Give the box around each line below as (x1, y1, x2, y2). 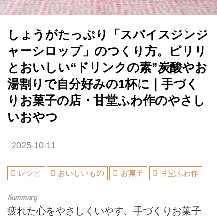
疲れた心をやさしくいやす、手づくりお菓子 (7, 205, 201, 216)
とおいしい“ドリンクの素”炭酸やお (7, 61, 207, 74)
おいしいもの (58, 169, 105, 178)
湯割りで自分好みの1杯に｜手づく (7, 77, 199, 91)
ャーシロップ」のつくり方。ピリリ (7, 44, 207, 58)
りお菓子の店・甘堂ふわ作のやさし (7, 93, 205, 107)
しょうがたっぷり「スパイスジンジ (7, 28, 208, 41)
